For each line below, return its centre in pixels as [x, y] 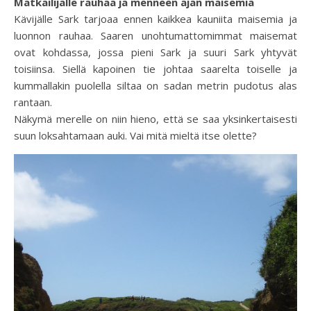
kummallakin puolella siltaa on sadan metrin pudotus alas [155, 85]
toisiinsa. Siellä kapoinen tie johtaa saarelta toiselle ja [155, 68]
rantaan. [33, 102]
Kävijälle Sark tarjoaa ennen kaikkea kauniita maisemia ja [155, 18]
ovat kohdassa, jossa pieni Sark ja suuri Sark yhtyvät [155, 52]
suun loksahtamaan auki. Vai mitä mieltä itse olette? [135, 135]
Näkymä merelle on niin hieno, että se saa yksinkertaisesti [155, 118]
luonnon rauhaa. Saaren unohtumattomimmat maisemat [155, 35]
